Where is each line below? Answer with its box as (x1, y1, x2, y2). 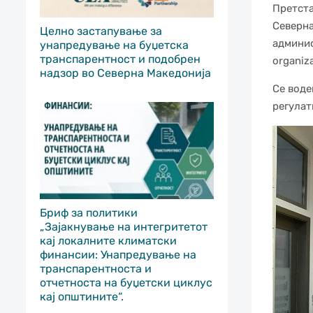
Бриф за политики (40, 206, 138, 220)
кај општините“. (40, 290, 124, 304)
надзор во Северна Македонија (40, 66, 211, 80)
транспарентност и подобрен (40, 52, 201, 66)
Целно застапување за (40, 24, 162, 38)
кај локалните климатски (40, 234, 177, 248)
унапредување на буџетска (40, 38, 189, 52)
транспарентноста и (40, 262, 152, 276)
